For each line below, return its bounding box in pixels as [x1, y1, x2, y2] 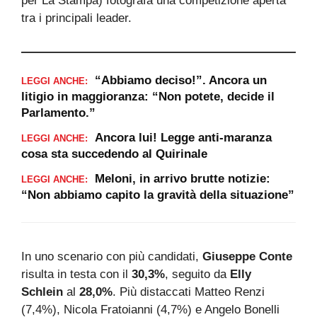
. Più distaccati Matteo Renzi [113, 284, 265, 299]
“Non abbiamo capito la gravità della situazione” [21, 188, 294, 202]
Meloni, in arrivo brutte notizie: [95, 171, 270, 185]
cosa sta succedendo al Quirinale [21, 146, 207, 161]
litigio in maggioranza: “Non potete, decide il [21, 89, 275, 103]
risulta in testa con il [21, 267, 132, 281]
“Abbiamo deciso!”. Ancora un [95, 73, 267, 87]
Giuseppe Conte [202, 249, 292, 263]
